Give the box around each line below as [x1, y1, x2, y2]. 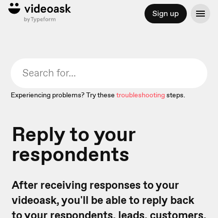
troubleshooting [116, 91, 165, 99]
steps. [166, 91, 186, 99]
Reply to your [12, 121, 135, 147]
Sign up [152, 8, 179, 18]
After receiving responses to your [12, 178, 179, 192]
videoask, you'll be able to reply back [12, 193, 194, 207]
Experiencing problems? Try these [11, 91, 115, 99]
